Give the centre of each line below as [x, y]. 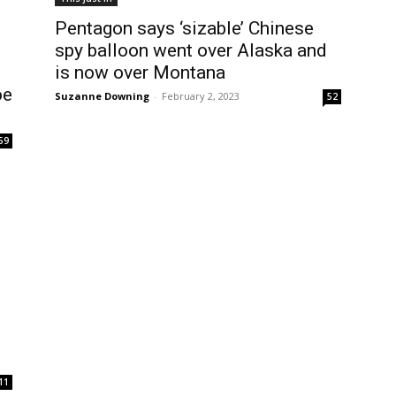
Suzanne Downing [102, 96]
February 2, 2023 [201, 96]
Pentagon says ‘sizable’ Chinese [184, 28]
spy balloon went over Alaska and [191, 50]
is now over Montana [140, 72]
